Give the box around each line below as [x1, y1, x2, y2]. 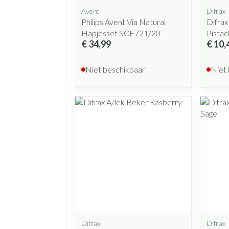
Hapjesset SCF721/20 [81, 28, 161, 38]
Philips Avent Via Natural [81, 16, 166, 27]
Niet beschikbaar [85, 64, 145, 74]
